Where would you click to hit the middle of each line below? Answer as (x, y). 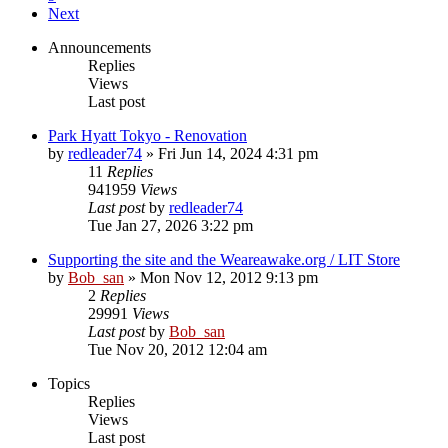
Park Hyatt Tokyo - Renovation (147, 135)
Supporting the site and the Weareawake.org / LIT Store (224, 259)
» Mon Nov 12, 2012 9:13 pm (221, 277)
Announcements (99, 47)
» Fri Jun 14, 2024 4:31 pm (230, 153)
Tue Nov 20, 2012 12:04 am (177, 349)
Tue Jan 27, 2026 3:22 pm (170, 225)
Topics (69, 383)
